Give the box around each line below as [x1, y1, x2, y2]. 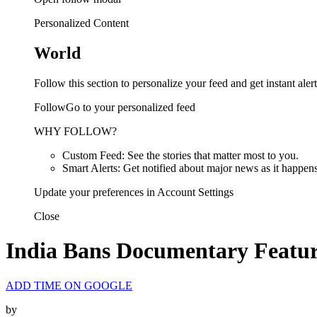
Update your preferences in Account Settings [34, 185, 234, 198]
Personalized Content [34, 17, 129, 29]
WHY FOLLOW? [34, 125, 117, 137]
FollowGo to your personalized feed [34, 100, 195, 113]
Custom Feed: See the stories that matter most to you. [62, 149, 299, 161]
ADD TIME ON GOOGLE [6, 279, 132, 292]
